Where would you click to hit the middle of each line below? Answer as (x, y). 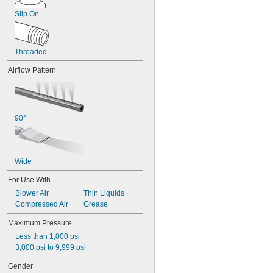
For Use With (29, 180)
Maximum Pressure (40, 223)
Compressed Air (42, 204)
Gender (20, 266)
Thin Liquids (104, 193)
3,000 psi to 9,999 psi (51, 247)
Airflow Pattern (32, 70)
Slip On (27, 14)
